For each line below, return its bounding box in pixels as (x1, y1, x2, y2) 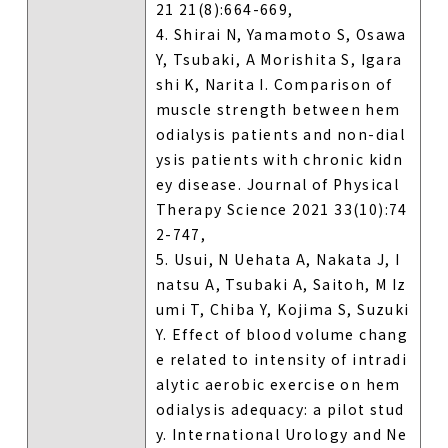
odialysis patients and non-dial (155, 123, 406, 144)
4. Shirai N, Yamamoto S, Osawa (155, 23, 407, 44)
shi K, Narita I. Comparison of (155, 73, 393, 94)
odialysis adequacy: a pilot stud (155, 398, 405, 419)
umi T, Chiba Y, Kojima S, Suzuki (155, 298, 410, 319)
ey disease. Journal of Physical (155, 173, 400, 194)
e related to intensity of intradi (155, 348, 408, 369)
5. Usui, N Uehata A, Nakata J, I (155, 248, 401, 269)
